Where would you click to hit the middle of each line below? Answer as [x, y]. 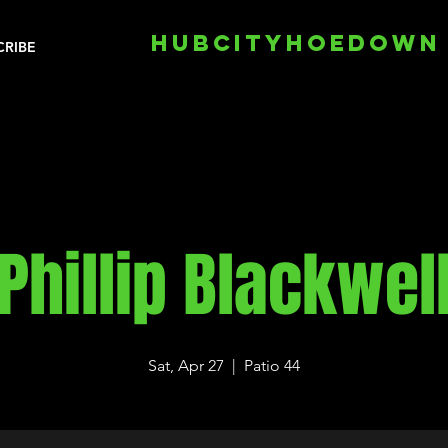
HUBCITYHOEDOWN [296, 43]
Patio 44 [272, 365]
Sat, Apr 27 [186, 365]
